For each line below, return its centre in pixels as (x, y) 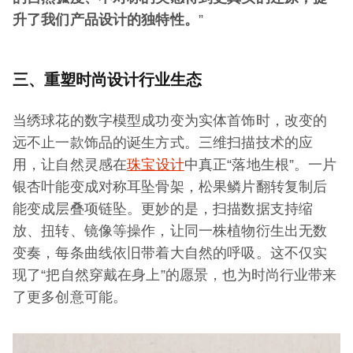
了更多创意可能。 (70, 297)
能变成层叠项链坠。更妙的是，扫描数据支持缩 (163, 209)
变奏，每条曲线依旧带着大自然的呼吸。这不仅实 (170, 253)
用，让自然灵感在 (70, 165)
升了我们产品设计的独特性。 (106, 20)
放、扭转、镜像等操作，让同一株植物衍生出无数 (170, 231)
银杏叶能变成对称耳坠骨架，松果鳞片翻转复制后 (170, 187)
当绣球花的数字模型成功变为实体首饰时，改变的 (170, 121)
